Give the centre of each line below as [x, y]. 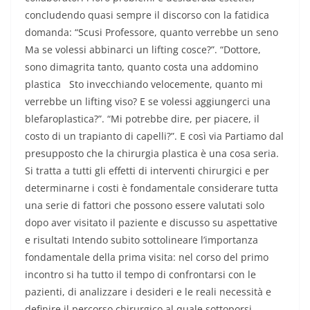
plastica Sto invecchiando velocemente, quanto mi [144, 84]
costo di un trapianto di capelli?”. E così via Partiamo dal [154, 136]
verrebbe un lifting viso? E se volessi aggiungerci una [148, 102]
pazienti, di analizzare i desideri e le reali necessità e [148, 292]
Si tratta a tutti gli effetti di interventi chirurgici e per [147, 171]
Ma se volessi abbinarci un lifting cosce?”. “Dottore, [143, 50]
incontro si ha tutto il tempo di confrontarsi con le [140, 275]
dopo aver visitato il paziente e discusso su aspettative [151, 223]
